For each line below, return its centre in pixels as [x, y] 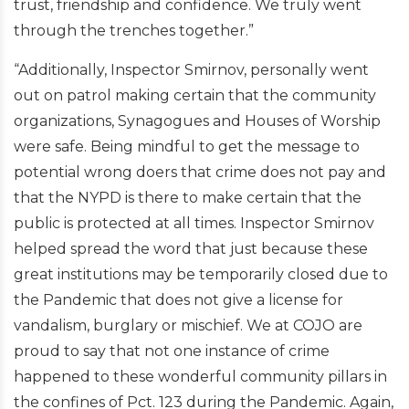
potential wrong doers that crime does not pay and [200, 172]
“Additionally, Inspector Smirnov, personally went [191, 70]
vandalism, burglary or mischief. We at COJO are [188, 325]
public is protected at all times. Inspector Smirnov [194, 223]
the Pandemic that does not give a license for [178, 300]
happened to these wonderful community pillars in [200, 377]
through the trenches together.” [134, 31]
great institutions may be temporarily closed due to [201, 274]
